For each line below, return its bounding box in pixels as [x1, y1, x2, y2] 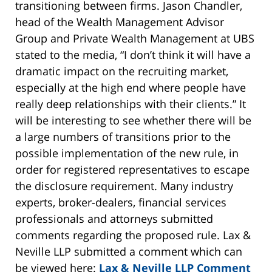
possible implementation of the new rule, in [15, 146, 239, 161]
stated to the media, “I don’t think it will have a [15, 47, 251, 63]
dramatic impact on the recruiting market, [15, 64, 228, 79]
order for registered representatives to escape [15, 162, 250, 177]
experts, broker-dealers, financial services [15, 195, 226, 210]
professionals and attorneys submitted [15, 211, 213, 226]
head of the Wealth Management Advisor [15, 15, 224, 30]
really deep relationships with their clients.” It [15, 97, 246, 112]
